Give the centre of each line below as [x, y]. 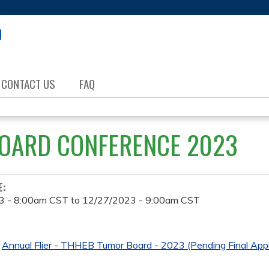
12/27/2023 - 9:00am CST [141, 200]
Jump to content [134, 7]
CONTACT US [28, 84]
